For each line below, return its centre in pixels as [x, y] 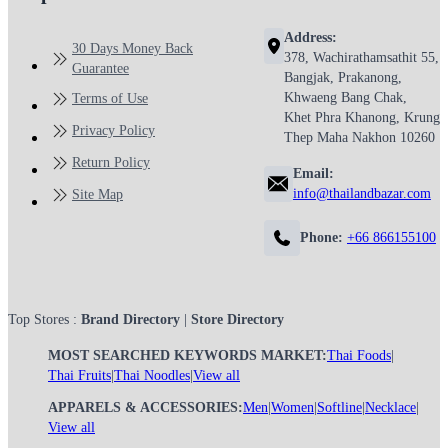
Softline [339, 407]
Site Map [97, 195]
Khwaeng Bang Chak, [345, 97]
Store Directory [237, 319]
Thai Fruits [79, 375]
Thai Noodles [152, 375]
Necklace [390, 407]
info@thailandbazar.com [361, 193]
